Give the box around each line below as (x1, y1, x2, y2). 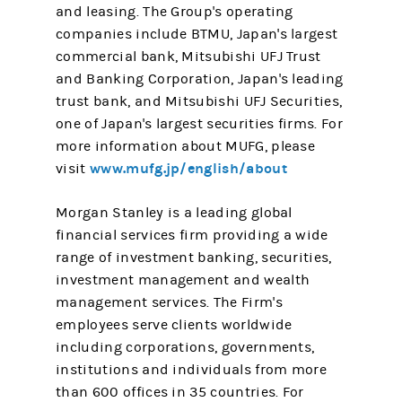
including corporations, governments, (56, 339, 315, 355)
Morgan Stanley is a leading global (56, 205, 293, 221)
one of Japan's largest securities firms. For (56, 116, 343, 132)
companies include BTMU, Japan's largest (56, 26, 338, 42)
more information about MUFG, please (56, 138, 316, 154)
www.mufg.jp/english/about (90, 160, 287, 177)
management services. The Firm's (56, 294, 283, 310)
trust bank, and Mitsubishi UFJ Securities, (56, 93, 343, 109)
